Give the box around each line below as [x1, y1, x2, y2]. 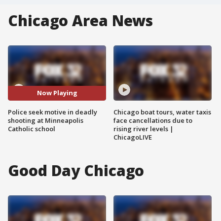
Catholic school [8, 124, 55, 133]
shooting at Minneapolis [8, 115, 83, 125]
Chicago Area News [8, 10, 153, 31]
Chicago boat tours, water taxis [113, 107, 211, 116]
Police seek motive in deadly [8, 107, 97, 116]
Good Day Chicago [8, 160, 145, 181]
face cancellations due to [113, 115, 192, 125]
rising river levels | [113, 124, 174, 133]
